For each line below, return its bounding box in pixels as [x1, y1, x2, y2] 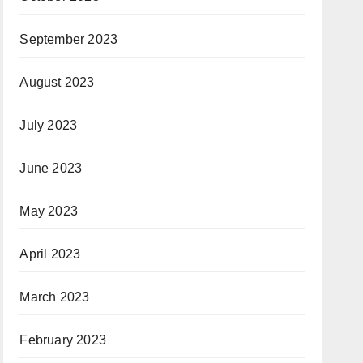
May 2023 [19, 204, 78, 218]
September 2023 [19, 32, 118, 46]
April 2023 [19, 247, 81, 261]
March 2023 [19, 290, 90, 304]
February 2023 [19, 333, 106, 347]
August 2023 [19, 75, 95, 89]
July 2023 [19, 118, 78, 132]
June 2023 [19, 161, 83, 175]
